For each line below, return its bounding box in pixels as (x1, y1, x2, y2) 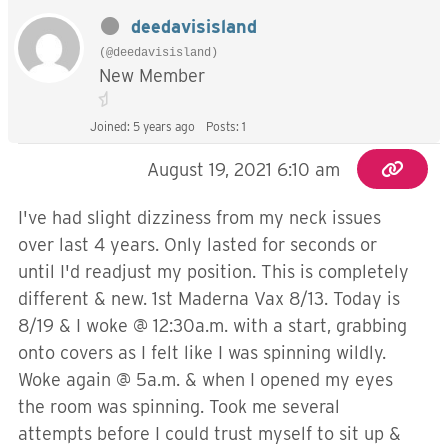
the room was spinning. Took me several (18, 396, 340, 417)
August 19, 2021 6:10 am (147, 159, 341, 180)
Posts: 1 (206, 119, 246, 134)
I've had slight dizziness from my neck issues (18, 207, 381, 228)
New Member (99, 65, 205, 86)
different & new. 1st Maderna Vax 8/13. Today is (18, 288, 400, 309)
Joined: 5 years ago (90, 119, 195, 134)
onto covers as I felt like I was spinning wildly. (18, 342, 386, 363)
